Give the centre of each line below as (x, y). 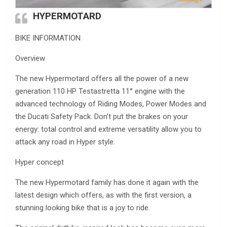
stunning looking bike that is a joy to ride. (83, 208)
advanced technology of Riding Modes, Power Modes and (111, 104)
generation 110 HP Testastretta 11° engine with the (100, 91)
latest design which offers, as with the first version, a (103, 195)
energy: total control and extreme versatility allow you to (108, 129)
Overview (30, 59)
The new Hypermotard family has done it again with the (107, 183)
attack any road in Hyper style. (65, 142)
